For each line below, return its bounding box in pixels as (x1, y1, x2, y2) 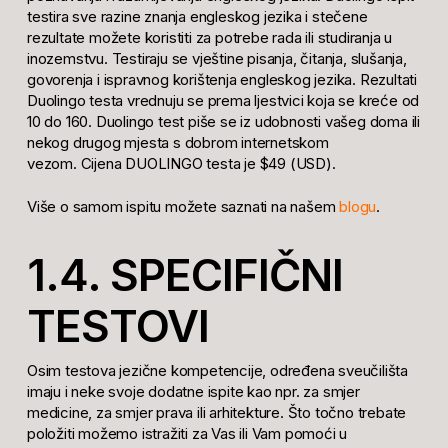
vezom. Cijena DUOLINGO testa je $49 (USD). (26, 153, 336, 173)
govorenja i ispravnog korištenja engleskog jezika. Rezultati (26, 69, 417, 89)
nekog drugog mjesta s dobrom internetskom (26, 132, 329, 152)
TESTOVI (26, 298, 209, 353)
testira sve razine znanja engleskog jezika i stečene (26, 6, 368, 26)
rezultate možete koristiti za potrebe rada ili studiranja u (26, 27, 393, 47)
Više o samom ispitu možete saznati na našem (26, 197, 340, 217)
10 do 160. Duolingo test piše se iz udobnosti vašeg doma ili (26, 111, 420, 131)
